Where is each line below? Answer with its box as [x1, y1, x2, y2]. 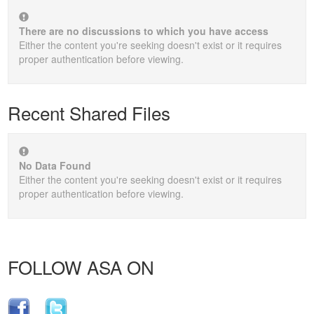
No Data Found [19, 158, 91, 173]
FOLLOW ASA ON [8, 254, 159, 280]
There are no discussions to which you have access [19, 24, 268, 39]
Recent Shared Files [8, 100, 170, 126]
